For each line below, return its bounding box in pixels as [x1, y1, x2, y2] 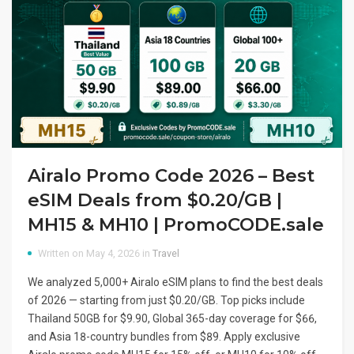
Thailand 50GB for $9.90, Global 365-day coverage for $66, [28, 311, 317, 325]
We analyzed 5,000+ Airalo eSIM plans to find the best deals [28, 275, 323, 288]
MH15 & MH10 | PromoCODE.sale [28, 213, 324, 235]
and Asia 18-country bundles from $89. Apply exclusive [28, 330, 300, 343]
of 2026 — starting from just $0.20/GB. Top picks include [28, 293, 305, 307]
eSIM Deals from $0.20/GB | [28, 188, 282, 211]
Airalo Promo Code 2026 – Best [28, 164, 314, 186]
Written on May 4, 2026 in [38, 247, 153, 259]
